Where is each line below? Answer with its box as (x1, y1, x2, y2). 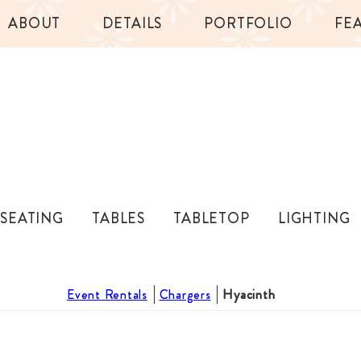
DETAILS (102, 13, 163, 34)
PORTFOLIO (204, 13, 293, 34)
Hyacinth (222, 285, 276, 304)
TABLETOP (173, 208, 250, 229)
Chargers (159, 285, 211, 304)
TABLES (91, 208, 146, 229)
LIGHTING (277, 208, 351, 229)
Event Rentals (67, 285, 147, 304)
